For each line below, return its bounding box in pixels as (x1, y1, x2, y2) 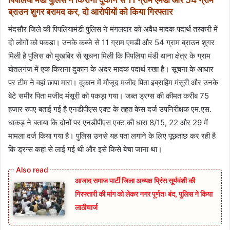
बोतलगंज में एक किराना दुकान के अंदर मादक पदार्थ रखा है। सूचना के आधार (8, 64, 214, 74)
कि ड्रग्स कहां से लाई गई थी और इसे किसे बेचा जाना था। (8, 144, 162, 154)
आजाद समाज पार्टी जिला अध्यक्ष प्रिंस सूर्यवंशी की (75, 176, 195, 185)
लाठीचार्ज (75, 202, 99, 212)
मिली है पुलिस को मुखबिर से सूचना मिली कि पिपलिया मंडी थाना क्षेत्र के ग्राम (8, 50, 210, 61)
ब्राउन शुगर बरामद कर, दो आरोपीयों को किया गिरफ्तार (8, 7, 172, 17)
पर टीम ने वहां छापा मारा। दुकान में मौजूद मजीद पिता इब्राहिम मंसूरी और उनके (8, 77, 218, 87)
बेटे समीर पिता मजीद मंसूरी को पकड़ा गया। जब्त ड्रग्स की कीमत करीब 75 (8, 90, 209, 101)
